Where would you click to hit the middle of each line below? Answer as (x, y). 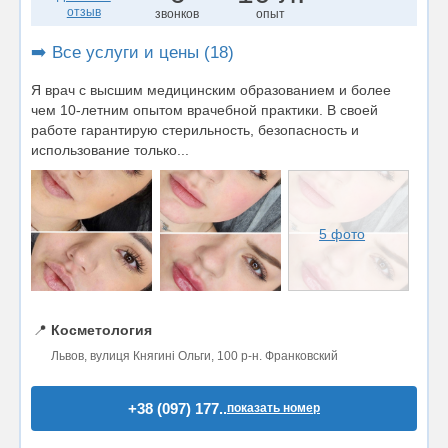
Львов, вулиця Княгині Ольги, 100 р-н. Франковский (194, 355)
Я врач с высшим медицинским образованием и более (211, 89)
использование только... (110, 149)
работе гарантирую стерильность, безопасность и (195, 129)
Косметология (101, 329)
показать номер (273, 407)
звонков (177, 13)
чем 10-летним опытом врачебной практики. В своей (204, 109)
